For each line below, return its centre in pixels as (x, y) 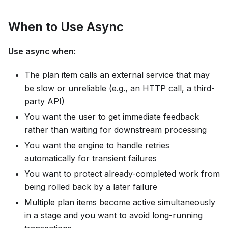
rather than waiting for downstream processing (116, 130)
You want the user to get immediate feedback (112, 117)
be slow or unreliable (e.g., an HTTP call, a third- (120, 88)
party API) (45, 102)
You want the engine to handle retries (97, 145)
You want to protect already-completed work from (122, 174)
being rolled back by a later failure (91, 187)
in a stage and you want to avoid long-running (113, 216)
